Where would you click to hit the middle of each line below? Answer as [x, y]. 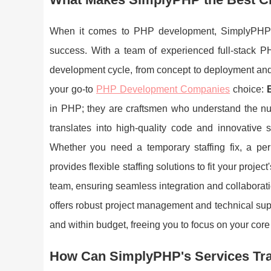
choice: [248, 89]
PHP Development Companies [163, 89]
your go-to [73, 89]
